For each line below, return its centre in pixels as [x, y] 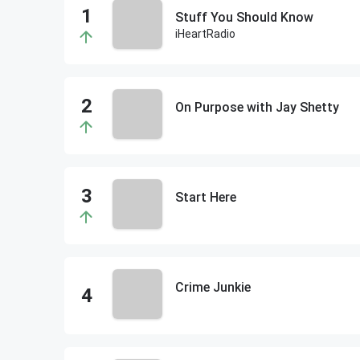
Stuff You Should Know [244, 17]
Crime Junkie [213, 287]
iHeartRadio [205, 34]
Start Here [206, 197]
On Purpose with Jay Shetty [257, 107]
